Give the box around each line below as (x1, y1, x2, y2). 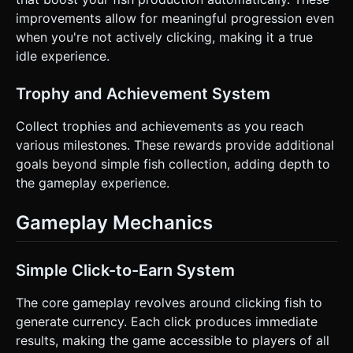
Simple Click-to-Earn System (16, 260, 235, 280)
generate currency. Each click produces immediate (16, 313, 318, 329)
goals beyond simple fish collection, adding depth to (16, 156, 330, 173)
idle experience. (16, 48, 110, 65)
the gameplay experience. (16, 175, 169, 191)
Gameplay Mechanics (16, 211, 213, 235)
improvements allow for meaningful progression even (16, 10, 334, 27)
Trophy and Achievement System (16, 84, 270, 104)
